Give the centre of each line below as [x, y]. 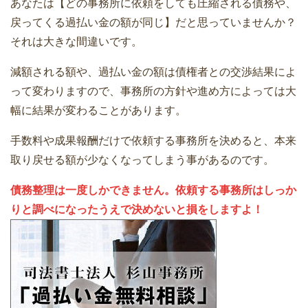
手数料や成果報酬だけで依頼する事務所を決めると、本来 [153, 141]
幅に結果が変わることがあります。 [98, 111]
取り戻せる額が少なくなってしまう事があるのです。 [142, 160]
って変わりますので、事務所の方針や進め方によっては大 [153, 91]
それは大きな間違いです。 [76, 42]
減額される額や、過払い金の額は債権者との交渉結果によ [153, 72]
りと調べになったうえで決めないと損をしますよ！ [137, 210]
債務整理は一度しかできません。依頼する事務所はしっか [153, 190]
